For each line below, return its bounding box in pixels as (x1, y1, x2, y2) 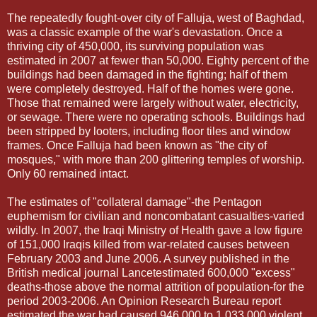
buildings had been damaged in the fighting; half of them (7, 68, 287, 81)
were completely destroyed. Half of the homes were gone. (7, 82, 294, 95)
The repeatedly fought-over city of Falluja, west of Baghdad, (7, 11, 304, 24)
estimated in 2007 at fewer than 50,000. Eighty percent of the (7, 54, 309, 67)
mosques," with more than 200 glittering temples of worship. (7, 153, 304, 166)
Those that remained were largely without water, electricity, (7, 96, 299, 109)
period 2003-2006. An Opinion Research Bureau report (7, 294, 281, 307)
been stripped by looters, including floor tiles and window (7, 125, 291, 137)
